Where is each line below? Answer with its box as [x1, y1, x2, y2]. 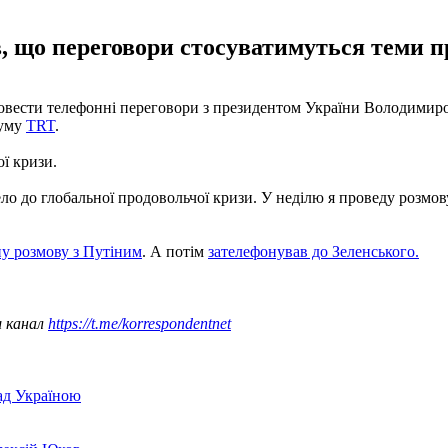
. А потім [142, 242, 208, 260]
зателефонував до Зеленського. [208, 242, 419, 260]
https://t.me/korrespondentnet [48, 314, 231, 332]
